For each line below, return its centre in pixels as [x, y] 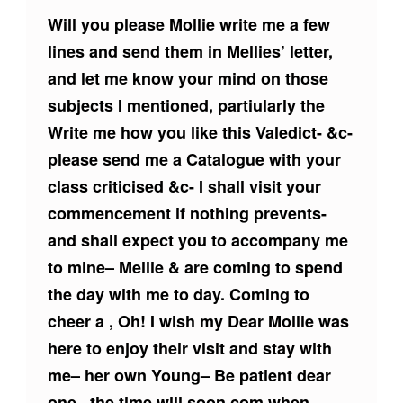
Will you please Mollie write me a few [188, 25]
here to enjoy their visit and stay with [189, 349]
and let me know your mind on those [188, 79]
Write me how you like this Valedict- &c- [200, 133]
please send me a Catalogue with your [194, 160]
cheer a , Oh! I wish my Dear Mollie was [198, 322]
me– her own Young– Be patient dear [189, 376]
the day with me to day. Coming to [178, 295]
